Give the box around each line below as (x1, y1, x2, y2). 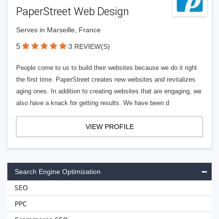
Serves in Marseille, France (16, 26, 101, 34)
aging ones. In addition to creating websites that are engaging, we (16, 88, 201, 95)
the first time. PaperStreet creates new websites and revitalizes (16, 76, 196, 83)
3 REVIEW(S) (68, 43, 110, 50)
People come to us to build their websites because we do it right (16, 64, 197, 71)
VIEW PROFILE (85, 123, 134, 131)
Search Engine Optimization (15, 168, 101, 175)
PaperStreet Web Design (16, 5, 129, 18)
